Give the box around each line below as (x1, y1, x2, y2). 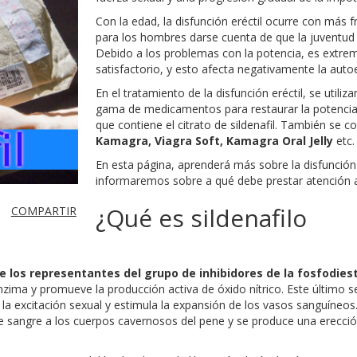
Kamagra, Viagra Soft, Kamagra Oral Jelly (96, 132, 337, 148)
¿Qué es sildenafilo (96, 201, 308, 234)
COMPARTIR (10, 202, 76, 218)
